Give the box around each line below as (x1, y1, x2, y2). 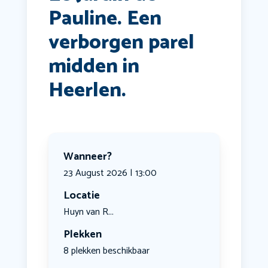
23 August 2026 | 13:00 (63, 165, 157, 182)
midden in (48, 50, 139, 84)
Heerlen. (48, 74, 126, 108)
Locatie (63, 187, 100, 205)
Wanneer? (63, 148, 112, 166)
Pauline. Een (48, 2, 162, 36)
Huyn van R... (63, 204, 114, 221)
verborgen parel (48, 26, 194, 60)
